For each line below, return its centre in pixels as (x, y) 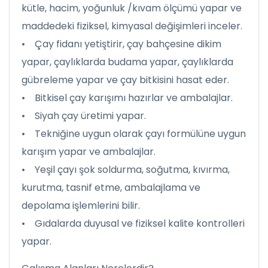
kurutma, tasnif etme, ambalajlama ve (111, 188)
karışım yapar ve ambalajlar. (89, 152)
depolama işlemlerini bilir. (81, 205)
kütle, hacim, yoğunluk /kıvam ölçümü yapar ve (132, 8)
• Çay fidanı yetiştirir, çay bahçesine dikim (121, 44)
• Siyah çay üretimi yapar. (84, 116)
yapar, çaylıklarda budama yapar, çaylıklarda (127, 62)
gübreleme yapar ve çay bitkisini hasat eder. (125, 80)
